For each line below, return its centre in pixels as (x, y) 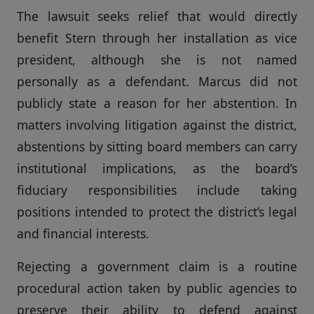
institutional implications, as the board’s (157, 168)
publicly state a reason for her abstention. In (157, 103)
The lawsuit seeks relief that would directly (157, 16)
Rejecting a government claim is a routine (157, 266)
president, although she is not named (157, 59)
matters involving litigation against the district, (157, 124)
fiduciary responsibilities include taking (157, 190)
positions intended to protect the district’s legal (157, 211)
